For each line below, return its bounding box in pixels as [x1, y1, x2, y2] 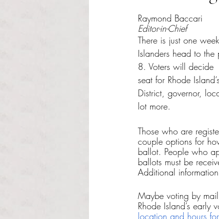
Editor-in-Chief [138, 22, 187, 34]
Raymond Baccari [138, 12, 202, 24]
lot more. [138, 100, 171, 112]
